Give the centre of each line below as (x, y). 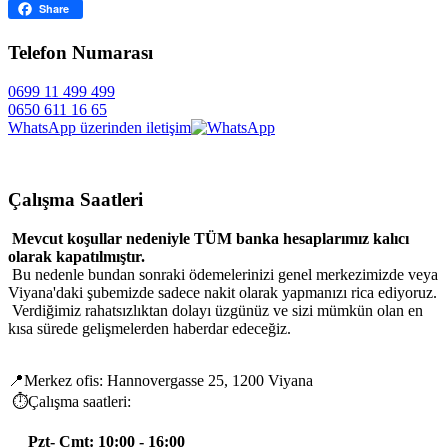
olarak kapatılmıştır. (76, 257)
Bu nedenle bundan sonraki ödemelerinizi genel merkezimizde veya (223, 275)
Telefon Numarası (80, 52)
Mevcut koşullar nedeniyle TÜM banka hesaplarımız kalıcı (208, 239)
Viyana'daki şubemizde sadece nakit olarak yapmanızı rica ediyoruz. (222, 293)
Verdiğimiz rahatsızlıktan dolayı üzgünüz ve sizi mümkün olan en (215, 311)
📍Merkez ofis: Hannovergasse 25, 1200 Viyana (160, 381)
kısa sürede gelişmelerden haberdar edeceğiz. (149, 329)
